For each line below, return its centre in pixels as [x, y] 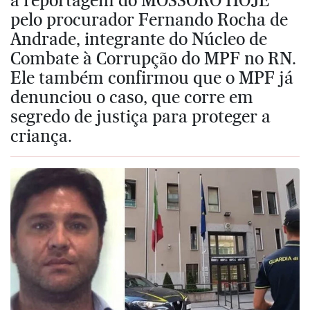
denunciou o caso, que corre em [132, 97]
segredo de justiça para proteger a [140, 116]
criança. [41, 135]
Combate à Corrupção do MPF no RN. [153, 58]
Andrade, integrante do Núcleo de [139, 38]
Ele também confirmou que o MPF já [152, 77]
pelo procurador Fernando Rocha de [149, 19]
